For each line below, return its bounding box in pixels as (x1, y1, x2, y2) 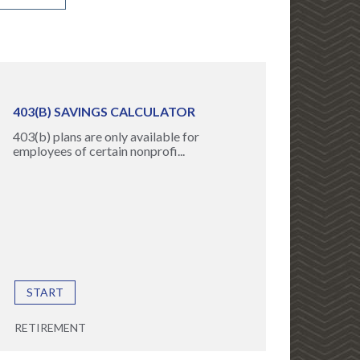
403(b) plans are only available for (12, 129, 199, 144)
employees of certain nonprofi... (12, 143, 185, 158)
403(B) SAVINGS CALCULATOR (12, 104, 195, 119)
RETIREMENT (14, 321, 86, 334)
